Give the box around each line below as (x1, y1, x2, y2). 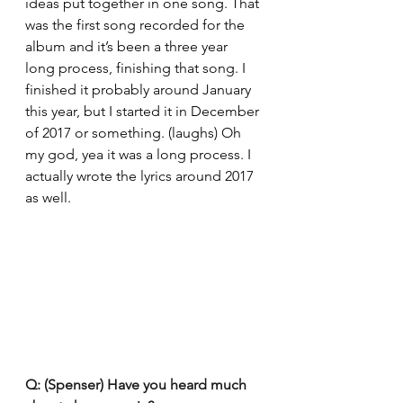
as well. (25, 188, 71, 206)
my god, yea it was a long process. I (25, 145, 255, 163)
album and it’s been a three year (25, 37, 231, 55)
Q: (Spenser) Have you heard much (25, 375, 250, 393)
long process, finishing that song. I (25, 58, 249, 76)
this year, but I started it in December (25, 102, 263, 120)
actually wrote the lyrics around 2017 (25, 166, 257, 184)
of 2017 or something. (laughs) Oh (25, 123, 245, 141)
